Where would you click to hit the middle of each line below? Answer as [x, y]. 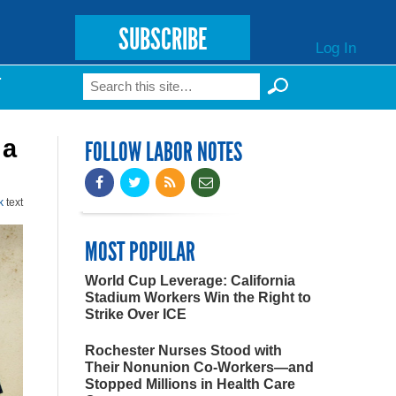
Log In [335, 47]
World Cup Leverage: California [190, 281]
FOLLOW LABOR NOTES [164, 152]
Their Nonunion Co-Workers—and [199, 367]
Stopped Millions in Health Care [190, 384]
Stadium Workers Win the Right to [198, 297]
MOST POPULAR [140, 252]
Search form [149, 91]
